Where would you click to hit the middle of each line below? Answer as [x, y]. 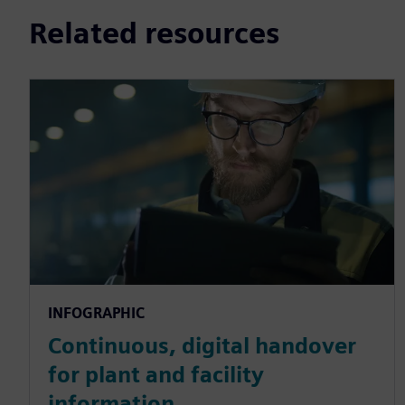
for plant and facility [156, 375]
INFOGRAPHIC [96, 314]
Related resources [154, 33]
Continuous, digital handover [202, 346]
